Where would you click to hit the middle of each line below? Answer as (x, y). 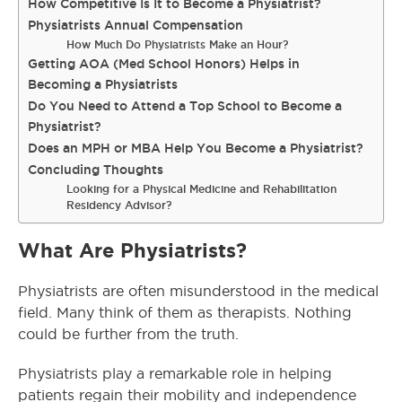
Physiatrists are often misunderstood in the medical (198, 291)
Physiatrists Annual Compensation (135, 25)
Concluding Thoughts (96, 170)
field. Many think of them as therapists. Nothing (185, 313)
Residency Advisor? (119, 205)
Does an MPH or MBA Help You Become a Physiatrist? (196, 148)
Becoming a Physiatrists (103, 84)
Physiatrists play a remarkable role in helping (175, 374)
